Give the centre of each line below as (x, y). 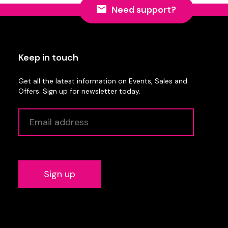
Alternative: (43, 206)
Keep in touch (49, 57)
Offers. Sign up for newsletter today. (80, 91)
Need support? (144, 9)
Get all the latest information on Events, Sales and (103, 81)
